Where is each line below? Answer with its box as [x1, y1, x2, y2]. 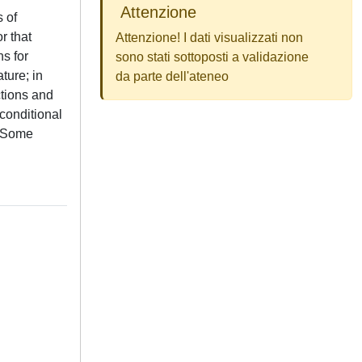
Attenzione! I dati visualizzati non [116, 31, 303, 44]
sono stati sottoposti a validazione [116, 50, 309, 64]
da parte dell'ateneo [116, 69, 229, 83]
